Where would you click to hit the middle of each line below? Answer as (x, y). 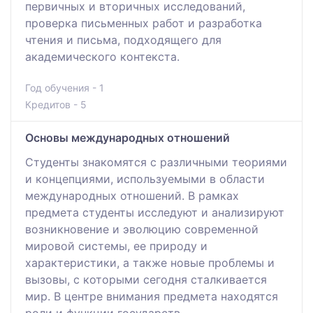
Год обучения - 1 (65, 87)
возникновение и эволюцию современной (142, 229)
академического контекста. (102, 56)
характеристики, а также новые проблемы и (150, 262)
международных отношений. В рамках (132, 195)
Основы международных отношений (128, 137)
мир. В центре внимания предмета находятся (152, 296)
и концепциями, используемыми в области (145, 179)
